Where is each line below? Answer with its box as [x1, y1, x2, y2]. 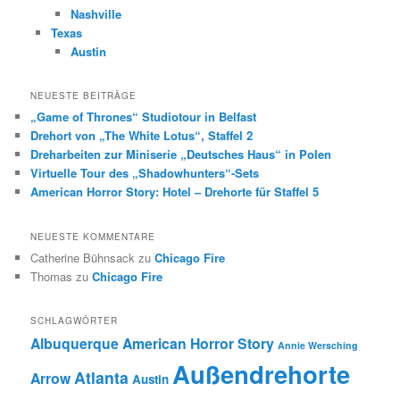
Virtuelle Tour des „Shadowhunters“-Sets [30, 164, 260, 182]
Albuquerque [30, 333, 120, 354]
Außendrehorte [172, 356, 351, 392]
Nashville [71, 4, 122, 22]
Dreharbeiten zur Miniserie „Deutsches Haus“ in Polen [30, 146, 332, 163]
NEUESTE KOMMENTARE [30, 229, 156, 243]
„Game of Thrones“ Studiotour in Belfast [30, 108, 257, 126]
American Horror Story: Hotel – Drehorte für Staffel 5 [30, 183, 320, 201]
